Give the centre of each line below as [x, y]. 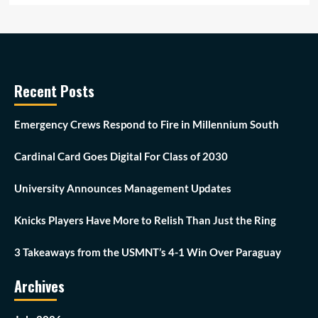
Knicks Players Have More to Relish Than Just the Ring [145, 220]
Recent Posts [54, 91]
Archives [39, 286]
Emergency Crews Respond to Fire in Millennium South [147, 125]
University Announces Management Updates [123, 188]
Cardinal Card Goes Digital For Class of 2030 [121, 157]
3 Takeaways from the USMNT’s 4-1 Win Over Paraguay [148, 252]
